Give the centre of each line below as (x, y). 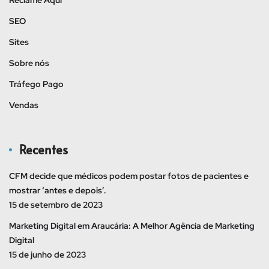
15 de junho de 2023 (47, 254)
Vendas (24, 105)
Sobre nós (29, 63)
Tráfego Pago (36, 84)
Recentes (44, 149)
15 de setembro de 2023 (56, 204)
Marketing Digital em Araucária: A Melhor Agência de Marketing (132, 225)
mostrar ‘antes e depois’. (58, 190)
